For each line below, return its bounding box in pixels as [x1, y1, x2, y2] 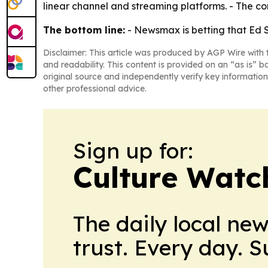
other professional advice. [43, 83, 147, 94]
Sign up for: [73, 136, 193, 164]
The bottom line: [43, 23, 125, 36]
